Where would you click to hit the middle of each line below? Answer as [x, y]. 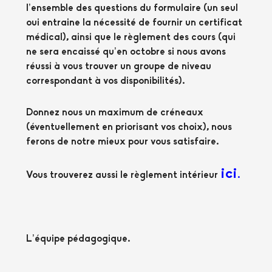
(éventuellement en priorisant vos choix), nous [129, 128]
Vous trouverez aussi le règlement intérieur [124, 175]
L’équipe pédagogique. [78, 240]
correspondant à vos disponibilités [103, 81]
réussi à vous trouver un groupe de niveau [119, 66]
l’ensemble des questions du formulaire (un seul [132, 8]
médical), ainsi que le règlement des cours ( [124, 37]
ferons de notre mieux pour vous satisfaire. [123, 142]
